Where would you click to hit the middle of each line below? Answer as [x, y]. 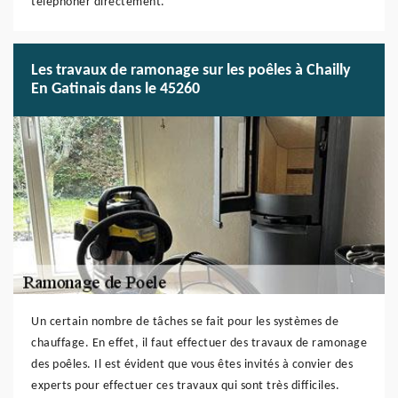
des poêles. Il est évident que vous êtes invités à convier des [192, 365]
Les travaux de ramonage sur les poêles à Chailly [191, 71]
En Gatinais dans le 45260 [115, 89]
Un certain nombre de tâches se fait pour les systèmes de [185, 322]
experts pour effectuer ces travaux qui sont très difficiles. [185, 386]
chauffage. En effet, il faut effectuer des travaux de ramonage [199, 343]
